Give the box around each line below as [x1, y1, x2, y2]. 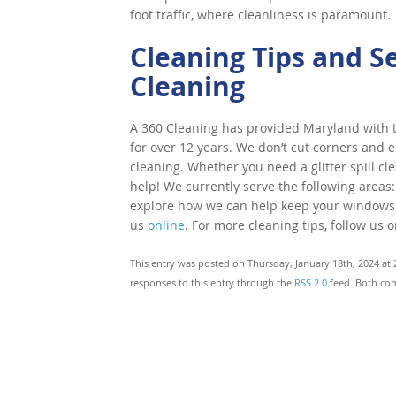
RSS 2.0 [294, 276, 327, 289]
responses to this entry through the [130, 276, 294, 289]
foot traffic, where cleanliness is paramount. [130, 6, 391, 23]
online [148, 217, 185, 233]
